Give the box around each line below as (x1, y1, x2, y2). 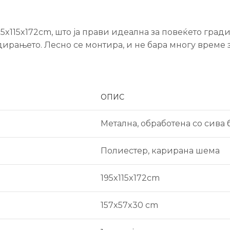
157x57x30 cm (101, 200, 158, 210)
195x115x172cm (101, 172, 160, 183)
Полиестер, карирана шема (101, 145, 220, 156)
